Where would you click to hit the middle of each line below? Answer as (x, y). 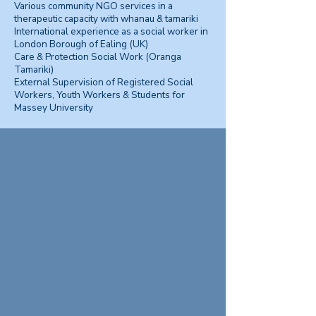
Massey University (54, 108)
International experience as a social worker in (111, 31)
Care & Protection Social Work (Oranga (98, 57)
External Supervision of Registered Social (104, 82)
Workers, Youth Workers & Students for (99, 95)
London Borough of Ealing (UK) (81, 44)
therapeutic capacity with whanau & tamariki (106, 19)
